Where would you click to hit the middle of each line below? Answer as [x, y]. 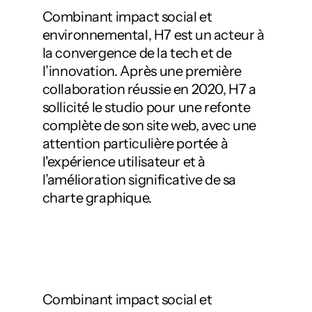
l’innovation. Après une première [142, 71]
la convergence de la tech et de [137, 53]
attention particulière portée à [135, 143]
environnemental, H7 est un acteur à [153, 35]
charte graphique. [97, 198]
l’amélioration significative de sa [139, 180]
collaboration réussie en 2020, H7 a [149, 89]
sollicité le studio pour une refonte [146, 107]
